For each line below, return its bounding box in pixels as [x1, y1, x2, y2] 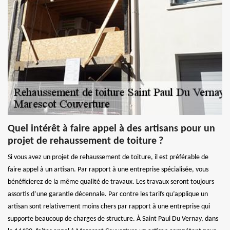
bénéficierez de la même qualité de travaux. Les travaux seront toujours [8, 178, 214, 186]
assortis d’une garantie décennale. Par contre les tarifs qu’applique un [8, 190, 208, 198]
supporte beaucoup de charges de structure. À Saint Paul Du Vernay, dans [8, 215, 218, 223]
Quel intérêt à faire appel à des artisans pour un [8, 123, 215, 134]
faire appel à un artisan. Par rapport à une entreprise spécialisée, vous [8, 165, 208, 174]
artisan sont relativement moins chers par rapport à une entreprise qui [8, 202, 210, 210]
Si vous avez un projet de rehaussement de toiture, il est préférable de [8, 153, 208, 161]
